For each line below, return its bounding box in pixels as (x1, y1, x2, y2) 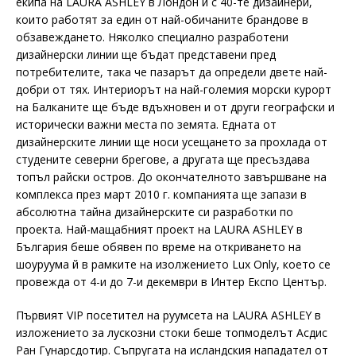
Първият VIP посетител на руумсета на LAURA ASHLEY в (16, 308, 321, 323)
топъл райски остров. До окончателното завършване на (16, 169, 327, 184)
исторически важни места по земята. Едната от (16, 117, 277, 132)
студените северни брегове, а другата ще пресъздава (16, 152, 310, 167)
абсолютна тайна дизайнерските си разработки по (16, 204, 293, 219)
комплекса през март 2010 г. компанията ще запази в (16, 187, 307, 202)
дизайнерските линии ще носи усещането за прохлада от (16, 134, 327, 149)
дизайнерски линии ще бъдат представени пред (16, 47, 276, 62)
